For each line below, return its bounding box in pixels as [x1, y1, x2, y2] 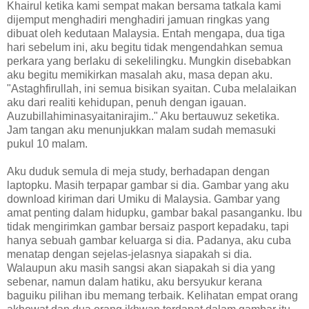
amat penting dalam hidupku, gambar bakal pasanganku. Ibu [7, 206, 302, 219]
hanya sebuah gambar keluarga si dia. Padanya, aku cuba [7, 234, 291, 246]
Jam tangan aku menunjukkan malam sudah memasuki [7, 123, 276, 136]
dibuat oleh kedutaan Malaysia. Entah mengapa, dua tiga [7, 27, 285, 39]
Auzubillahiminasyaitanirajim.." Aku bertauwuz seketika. [7, 110, 279, 122]
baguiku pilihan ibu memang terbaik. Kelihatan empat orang [7, 289, 298, 301]
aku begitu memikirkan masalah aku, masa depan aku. [7, 68, 272, 81]
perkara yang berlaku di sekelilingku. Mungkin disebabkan [7, 54, 291, 67]
